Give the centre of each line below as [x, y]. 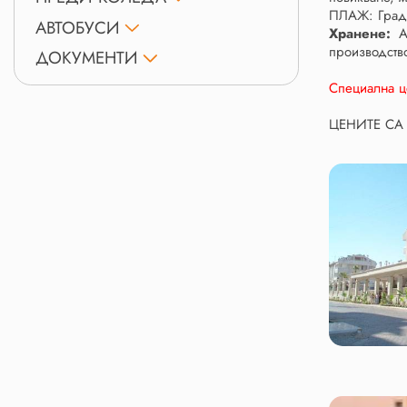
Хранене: [364, 34]
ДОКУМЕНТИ [86, 58]
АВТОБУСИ [77, 27]
